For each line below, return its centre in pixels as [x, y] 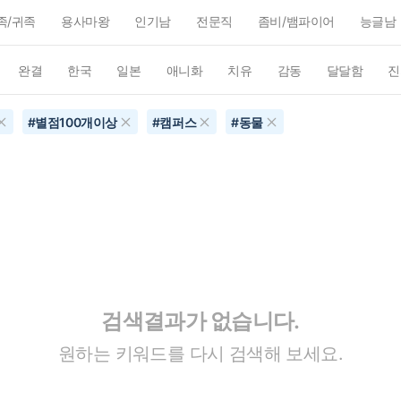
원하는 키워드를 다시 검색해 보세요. [200, 353]
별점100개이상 [76, 122]
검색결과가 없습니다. [200, 320]
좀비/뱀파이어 [296, 21]
